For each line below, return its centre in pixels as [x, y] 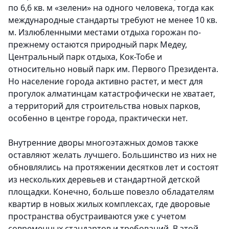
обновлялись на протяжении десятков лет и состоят [113, 167]
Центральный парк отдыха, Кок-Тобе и [85, 57]
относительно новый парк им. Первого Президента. [113, 69]
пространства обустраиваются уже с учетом [97, 216]
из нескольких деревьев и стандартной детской [104, 180]
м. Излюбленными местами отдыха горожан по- [105, 32]
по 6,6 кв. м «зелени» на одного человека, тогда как [111, 8]
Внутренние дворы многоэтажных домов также [103, 143]
